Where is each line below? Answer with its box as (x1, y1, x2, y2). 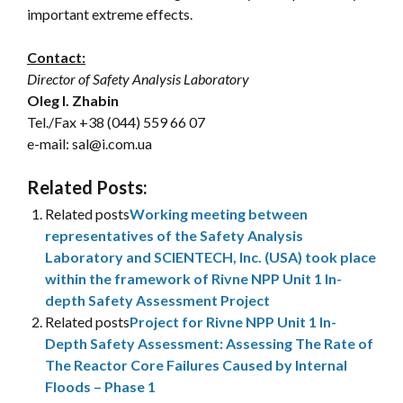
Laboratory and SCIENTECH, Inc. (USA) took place (45, 248, 376, 265)
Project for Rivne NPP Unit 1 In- (130, 313, 336, 330)
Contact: (27, 49, 85, 66)
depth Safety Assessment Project (45, 291, 270, 309)
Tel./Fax (27, 113, 79, 130)
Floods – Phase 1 (45, 378, 156, 395)
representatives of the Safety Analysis (45, 227, 303, 244)
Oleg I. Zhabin (27, 92, 119, 109)
